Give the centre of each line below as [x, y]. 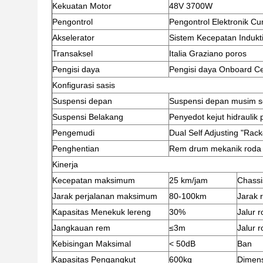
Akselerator [73, 38]
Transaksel [73, 53]
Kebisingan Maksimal [92, 244]
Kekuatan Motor [82, 6]
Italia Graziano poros [208, 53]
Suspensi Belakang [88, 117]
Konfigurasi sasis [84, 85]
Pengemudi [73, 133]
